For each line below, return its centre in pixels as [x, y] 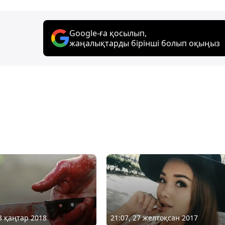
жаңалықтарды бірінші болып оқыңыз [145, 43]
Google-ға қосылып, [108, 33]
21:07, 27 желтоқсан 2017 [154, 218]
